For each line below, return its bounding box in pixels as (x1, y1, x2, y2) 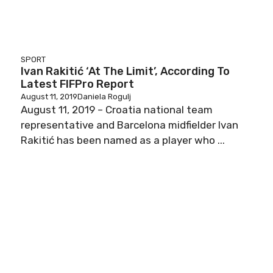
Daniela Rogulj (77, 92, 131, 101)
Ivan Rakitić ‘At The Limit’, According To (21, 65, 230, 78)
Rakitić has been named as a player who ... (21, 134, 225, 146)
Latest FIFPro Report (21, 77, 134, 91)
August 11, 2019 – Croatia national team (21, 104, 213, 116)
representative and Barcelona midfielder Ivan (21, 119, 238, 131)
